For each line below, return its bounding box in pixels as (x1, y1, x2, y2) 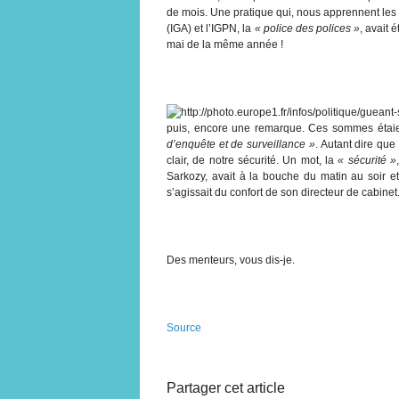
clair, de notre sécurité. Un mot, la (167, 153, 338, 167)
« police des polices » (254, 21, 361, 35)
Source (167, 321, 201, 334)
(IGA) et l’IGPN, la (167, 21, 255, 35)
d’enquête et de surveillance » (167, 137, 315, 151)
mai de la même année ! (167, 37, 283, 51)
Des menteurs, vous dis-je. (167, 253, 295, 266)
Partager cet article (167, 379, 285, 395)
